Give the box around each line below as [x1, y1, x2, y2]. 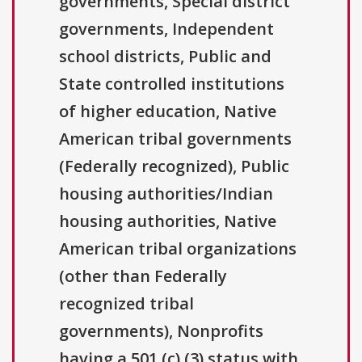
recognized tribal [59, 293, 194, 315]
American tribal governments [59, 128, 292, 150]
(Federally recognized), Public [59, 155, 289, 178]
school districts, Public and [59, 45, 271, 68]
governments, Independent [59, 18, 274, 40]
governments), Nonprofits [59, 320, 263, 343]
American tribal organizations [59, 238, 297, 260]
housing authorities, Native [59, 210, 276, 233]
